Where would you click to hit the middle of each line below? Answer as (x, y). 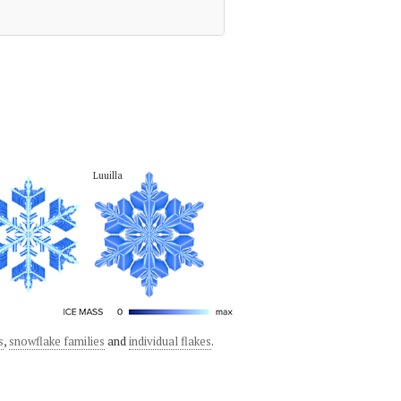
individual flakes (170, 341)
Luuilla (107, 175)
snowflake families (56, 341)
